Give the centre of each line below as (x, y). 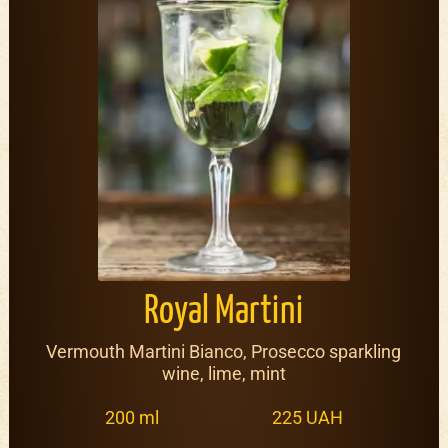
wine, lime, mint (223, 374)
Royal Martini (224, 313)
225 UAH (307, 418)
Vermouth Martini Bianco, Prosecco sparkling (224, 352)
